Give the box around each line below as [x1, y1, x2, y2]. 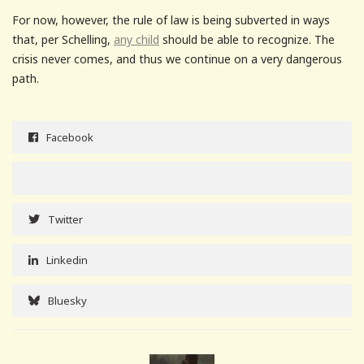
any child [114, 31, 159, 47]
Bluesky [48, 292, 87, 308]
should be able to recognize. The [159, 31, 335, 47]
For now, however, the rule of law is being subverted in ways [12, 11, 330, 28]
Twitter [48, 211, 83, 227]
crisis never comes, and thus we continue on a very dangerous [12, 50, 342, 67]
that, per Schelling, [12, 31, 114, 47]
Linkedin [46, 252, 88, 267]
